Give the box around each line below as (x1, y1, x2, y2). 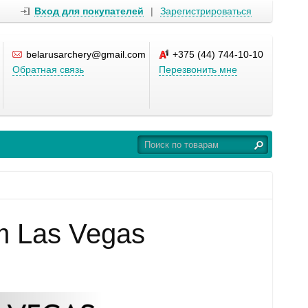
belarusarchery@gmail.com (26, 49, 146, 60)
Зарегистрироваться (160, 5, 252, 16)
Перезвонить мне (159, 64, 237, 75)
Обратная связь (12, 64, 84, 75)
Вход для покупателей (34, 5, 144, 16)
